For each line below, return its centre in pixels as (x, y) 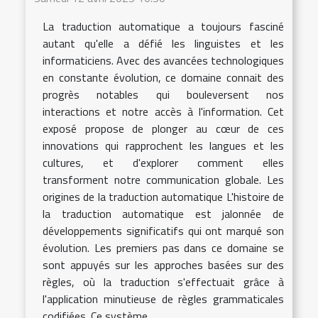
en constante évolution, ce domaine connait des (163, 77)
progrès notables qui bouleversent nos (163, 94)
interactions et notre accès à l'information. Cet (163, 111)
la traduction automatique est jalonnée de (163, 213)
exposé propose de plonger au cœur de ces (163, 128)
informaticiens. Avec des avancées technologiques (163, 60)
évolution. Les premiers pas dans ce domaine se (163, 247)
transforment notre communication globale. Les (163, 179)
